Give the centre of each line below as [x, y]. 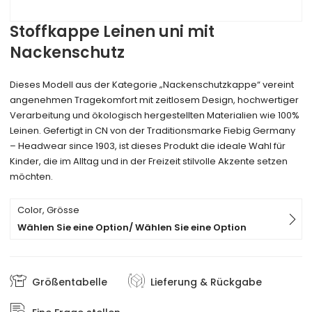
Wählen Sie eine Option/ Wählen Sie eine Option [132, 228]
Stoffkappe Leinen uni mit [112, 32]
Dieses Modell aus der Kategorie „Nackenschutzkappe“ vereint [152, 85]
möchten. [32, 177]
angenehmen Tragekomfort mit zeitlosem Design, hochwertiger [155, 100]
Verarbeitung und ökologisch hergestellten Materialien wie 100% [155, 116]
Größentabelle [70, 282]
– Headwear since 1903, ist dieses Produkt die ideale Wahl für [148, 146]
